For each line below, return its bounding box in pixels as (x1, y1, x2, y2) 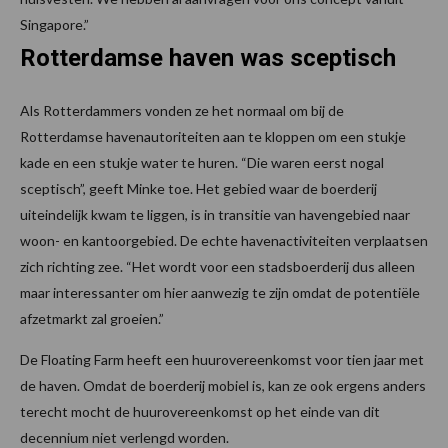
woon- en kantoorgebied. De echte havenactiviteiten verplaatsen (20, 232, 428, 250)
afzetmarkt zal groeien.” (20, 310, 164, 328)
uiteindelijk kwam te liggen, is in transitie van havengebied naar (20, 206, 410, 224)
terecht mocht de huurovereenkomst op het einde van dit (20, 403, 380, 421)
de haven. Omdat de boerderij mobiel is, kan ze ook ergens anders (20, 377, 426, 395)
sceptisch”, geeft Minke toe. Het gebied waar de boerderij (20, 180, 377, 198)
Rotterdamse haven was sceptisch (20, 44, 396, 73)
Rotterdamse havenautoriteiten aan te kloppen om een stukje (20, 128, 406, 146)
